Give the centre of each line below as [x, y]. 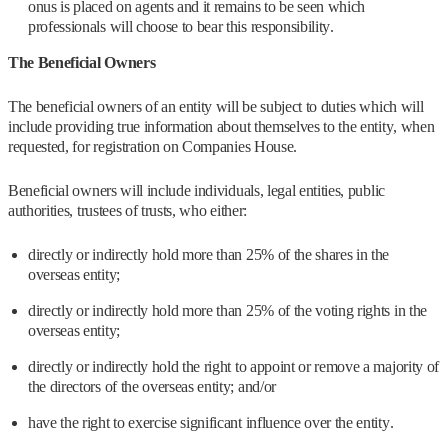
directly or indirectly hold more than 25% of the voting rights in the [227, 311]
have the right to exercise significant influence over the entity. [211, 423]
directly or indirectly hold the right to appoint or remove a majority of [233, 367]
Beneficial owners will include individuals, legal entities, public [196, 191]
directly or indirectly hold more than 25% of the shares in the [209, 255]
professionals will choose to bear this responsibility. [181, 27]
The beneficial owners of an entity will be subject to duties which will [216, 107]
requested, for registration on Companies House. [152, 147]
